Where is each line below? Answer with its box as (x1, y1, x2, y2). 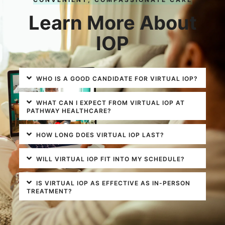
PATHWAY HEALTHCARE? (27, 106, 111, 115)
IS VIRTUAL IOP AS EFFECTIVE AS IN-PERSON (36, 179, 191, 187)
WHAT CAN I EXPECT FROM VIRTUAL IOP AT (36, 98, 185, 106)
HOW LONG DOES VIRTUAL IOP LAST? (36, 131, 165, 139)
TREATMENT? (27, 187, 72, 195)
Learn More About (28, 11, 197, 34)
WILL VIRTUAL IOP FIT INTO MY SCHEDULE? (36, 155, 185, 163)
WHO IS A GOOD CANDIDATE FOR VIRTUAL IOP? (36, 74, 198, 82)
